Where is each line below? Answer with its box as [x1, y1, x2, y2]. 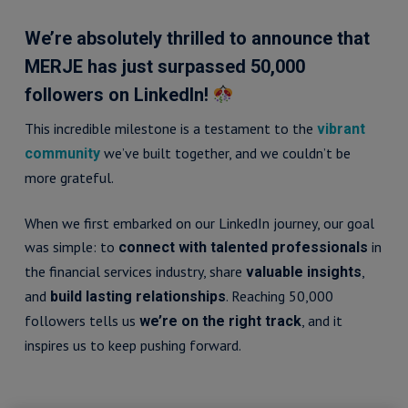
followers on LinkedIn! [24, 84, 213, 106]
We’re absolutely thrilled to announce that [24, 27, 370, 49]
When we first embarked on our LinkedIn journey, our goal [24, 214, 374, 232]
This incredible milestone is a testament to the [24, 119, 317, 138]
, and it [301, 311, 342, 330]
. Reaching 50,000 [225, 287, 333, 305]
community [24, 145, 100, 162]
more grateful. [24, 168, 114, 187]
